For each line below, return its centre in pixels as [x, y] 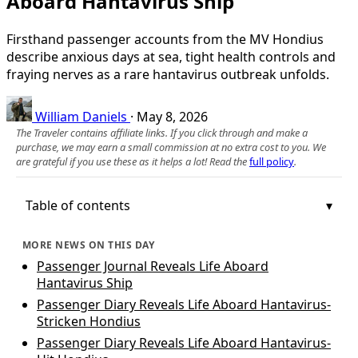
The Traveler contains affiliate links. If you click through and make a [162, 132]
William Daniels [81, 116]
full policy [272, 161]
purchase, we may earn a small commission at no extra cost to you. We [171, 147]
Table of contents [78, 205]
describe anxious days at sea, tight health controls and [171, 56]
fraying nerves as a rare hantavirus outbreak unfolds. [168, 74]
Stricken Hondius [89, 321]
